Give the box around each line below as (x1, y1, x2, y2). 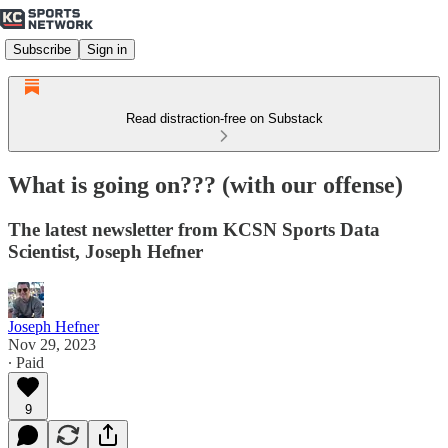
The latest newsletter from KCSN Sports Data (8, 218, 380, 240)
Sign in (87, 41, 127, 57)
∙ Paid (8, 353, 44, 371)
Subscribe (13, 41, 71, 57)
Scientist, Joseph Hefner (8, 240, 203, 262)
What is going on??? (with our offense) (8, 171, 403, 198)
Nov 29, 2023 (8, 335, 96, 353)
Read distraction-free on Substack (125, 111, 323, 126)
